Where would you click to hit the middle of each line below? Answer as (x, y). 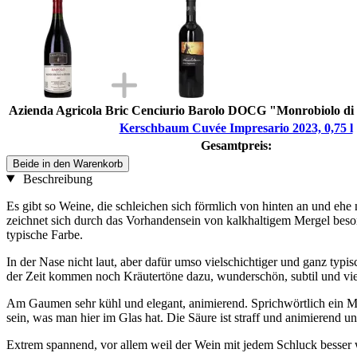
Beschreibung (56, 178)
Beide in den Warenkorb (68, 163)
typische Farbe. (45, 234)
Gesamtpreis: (236, 145)
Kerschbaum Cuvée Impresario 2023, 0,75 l (236, 127)
